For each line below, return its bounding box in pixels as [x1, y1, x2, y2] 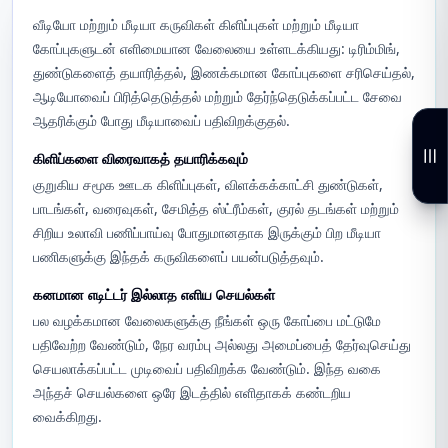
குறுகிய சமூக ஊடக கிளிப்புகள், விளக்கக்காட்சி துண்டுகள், [33, 175, 383, 194]
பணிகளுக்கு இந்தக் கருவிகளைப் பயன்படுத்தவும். [33, 247, 324, 266]
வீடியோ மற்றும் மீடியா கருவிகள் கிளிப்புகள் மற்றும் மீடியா [33, 15, 359, 34]
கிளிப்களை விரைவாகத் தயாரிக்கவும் [33, 149, 248, 168]
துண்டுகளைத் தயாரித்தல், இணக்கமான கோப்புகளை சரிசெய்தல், [33, 63, 415, 82]
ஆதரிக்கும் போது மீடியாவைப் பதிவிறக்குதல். [33, 111, 290, 130]
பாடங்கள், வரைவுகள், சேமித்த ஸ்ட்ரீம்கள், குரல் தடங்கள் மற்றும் [33, 199, 399, 218]
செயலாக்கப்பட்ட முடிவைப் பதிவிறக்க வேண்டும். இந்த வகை [33, 359, 381, 378]
